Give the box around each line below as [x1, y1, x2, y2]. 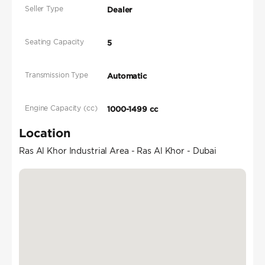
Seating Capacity [25, 37, 85, 47]
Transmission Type [25, 70, 88, 80]
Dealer [107, 5, 132, 15]
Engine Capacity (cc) [25, 104, 98, 113]
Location [19, 126, 70, 140]
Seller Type [25, 4, 63, 14]
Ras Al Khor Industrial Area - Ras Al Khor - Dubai [19, 146, 217, 157]
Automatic [107, 72, 147, 81]
